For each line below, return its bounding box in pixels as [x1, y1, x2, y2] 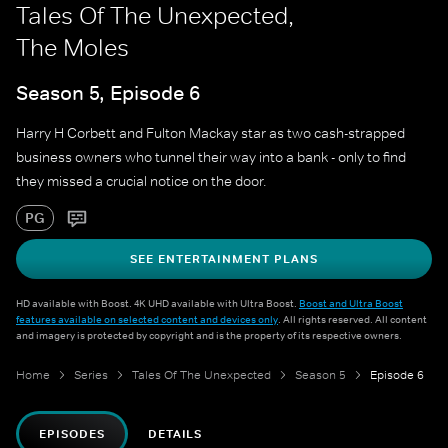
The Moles [16, 33, 129, 62]
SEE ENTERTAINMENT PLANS [130, 251, 318, 268]
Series [74, 367, 108, 384]
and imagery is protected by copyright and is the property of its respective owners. [16, 328, 402, 343]
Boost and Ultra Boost [299, 296, 403, 311]
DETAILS [147, 426, 203, 443]
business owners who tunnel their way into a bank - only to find [16, 148, 406, 167]
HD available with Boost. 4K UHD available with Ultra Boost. [16, 296, 299, 311]
